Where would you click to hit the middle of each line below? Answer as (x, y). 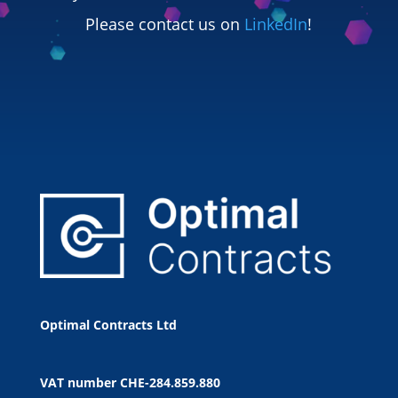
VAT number (80, 382)
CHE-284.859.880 (170, 382)
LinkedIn (276, 24)
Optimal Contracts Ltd (108, 325)
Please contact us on (165, 24)
